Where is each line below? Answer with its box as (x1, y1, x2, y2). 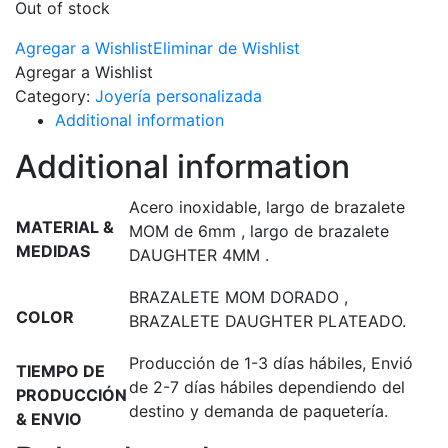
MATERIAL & (16, 217, 114, 237)
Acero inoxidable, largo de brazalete (129, 197, 405, 217)
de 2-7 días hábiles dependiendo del (129, 377, 405, 397)
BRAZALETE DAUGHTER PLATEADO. (129, 311, 406, 331)
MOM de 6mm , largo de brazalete (129, 221, 389, 241)
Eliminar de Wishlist (153, 38, 300, 58)
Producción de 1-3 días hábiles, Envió (129, 353, 413, 373)
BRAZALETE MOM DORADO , (129, 287, 348, 307)
